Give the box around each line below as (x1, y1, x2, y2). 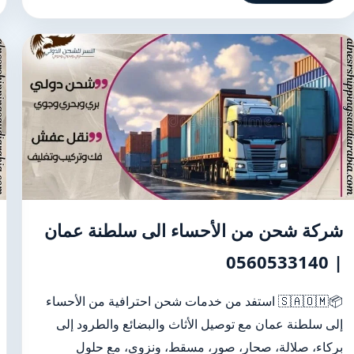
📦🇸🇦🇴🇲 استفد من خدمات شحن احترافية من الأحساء (45, 292, 278, 310)
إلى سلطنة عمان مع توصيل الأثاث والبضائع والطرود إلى (55, 315, 343, 333)
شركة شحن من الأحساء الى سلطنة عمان (43, 218, 343, 242)
